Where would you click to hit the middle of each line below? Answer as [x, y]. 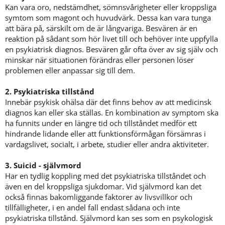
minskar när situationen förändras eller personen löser [99, 60]
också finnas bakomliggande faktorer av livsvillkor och [99, 197]
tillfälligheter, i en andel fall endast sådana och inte [92, 208]
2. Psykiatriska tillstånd [50, 92]
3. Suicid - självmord [43, 165]
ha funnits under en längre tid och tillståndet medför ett [101, 123]
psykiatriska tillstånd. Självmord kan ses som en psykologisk [109, 218]
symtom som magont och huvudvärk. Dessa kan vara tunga [108, 18]
